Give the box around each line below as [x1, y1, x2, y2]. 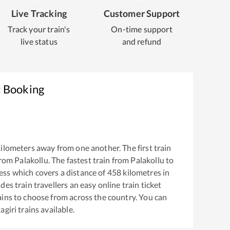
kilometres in [121, 167, 170, 178]
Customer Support [103, 8, 180, 19]
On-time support [111, 24, 172, 34]
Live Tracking [11, 8, 67, 19]
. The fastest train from [48, 155, 131, 165]
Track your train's [8, 24, 70, 34]
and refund [122, 36, 162, 46]
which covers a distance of [10, 167, 106, 178]
